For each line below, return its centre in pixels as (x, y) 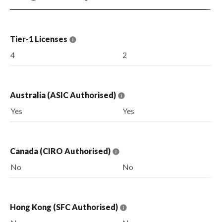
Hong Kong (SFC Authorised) (65, 207)
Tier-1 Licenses (39, 39)
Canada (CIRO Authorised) (61, 151)
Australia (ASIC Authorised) (64, 95)
